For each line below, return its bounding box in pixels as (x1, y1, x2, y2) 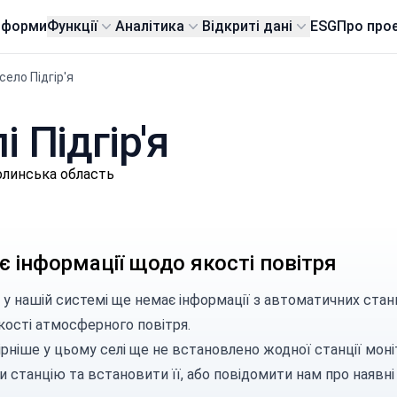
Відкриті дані (202, 18, 293, 35)
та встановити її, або (65, 366, 214, 383)
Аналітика (115, 18, 185, 35)
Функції (47, 18, 98, 35)
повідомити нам (213, 366, 322, 383)
